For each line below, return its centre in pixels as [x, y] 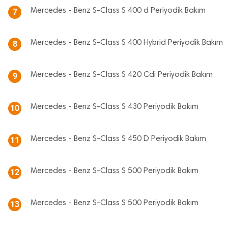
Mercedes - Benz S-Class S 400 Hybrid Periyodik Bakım [127, 43]
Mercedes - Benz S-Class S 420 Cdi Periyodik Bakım [122, 75]
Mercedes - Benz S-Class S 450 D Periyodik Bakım [118, 139]
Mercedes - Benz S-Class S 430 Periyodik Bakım [115, 107]
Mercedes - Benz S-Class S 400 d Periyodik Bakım [118, 11]
